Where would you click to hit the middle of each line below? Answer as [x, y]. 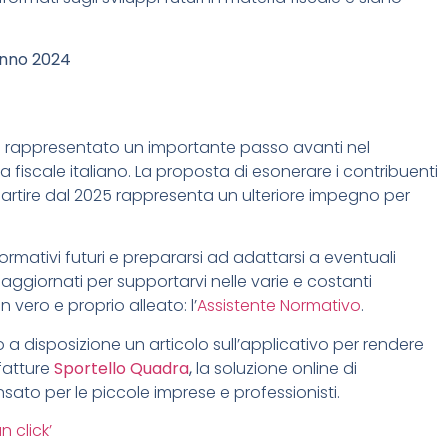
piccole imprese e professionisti [212, 392]
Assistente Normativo [279, 306]
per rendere [378, 344]
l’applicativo [281, 344]
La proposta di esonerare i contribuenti [286, 171]
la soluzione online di [274, 368]
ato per [42, 392]
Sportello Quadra [121, 368]
